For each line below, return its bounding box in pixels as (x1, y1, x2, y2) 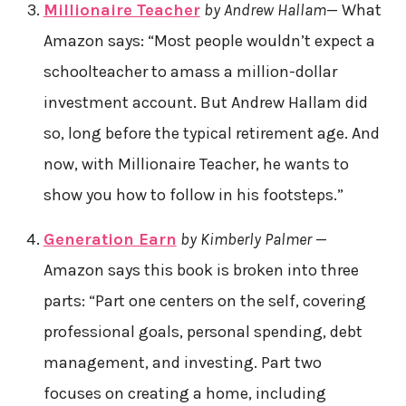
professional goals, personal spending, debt (43, 321, 362, 342)
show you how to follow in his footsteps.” (43, 184, 343, 205)
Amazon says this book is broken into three (43, 259, 359, 280)
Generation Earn (43, 228, 177, 249)
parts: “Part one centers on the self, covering (43, 290, 366, 311)
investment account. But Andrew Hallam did (43, 92, 368, 112)
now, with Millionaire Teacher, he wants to (43, 153, 349, 174)
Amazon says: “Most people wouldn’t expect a (43, 30, 375, 51)
